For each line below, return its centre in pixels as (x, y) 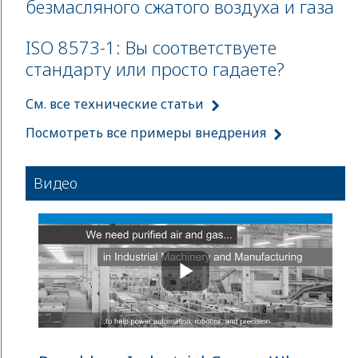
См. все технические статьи (115, 104)
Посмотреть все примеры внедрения (146, 133)
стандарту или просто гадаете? (155, 69)
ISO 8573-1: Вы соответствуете (151, 48)
